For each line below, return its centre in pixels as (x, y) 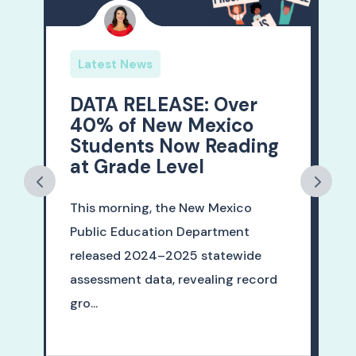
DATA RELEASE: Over (163, 105)
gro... (83, 304)
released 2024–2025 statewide (165, 256)
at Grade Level (137, 167)
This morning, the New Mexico (161, 208)
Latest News (115, 65)
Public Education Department (159, 232)
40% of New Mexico (161, 126)
